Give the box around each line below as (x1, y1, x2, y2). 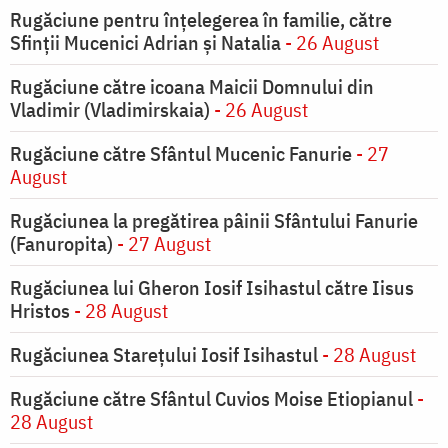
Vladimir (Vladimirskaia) (10, 96, 210, 124)
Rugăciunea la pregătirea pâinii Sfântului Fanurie (10, 207, 418, 235)
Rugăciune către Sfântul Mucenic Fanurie (10, 140, 356, 168)
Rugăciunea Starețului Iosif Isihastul (10, 341, 318, 369)
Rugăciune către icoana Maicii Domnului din (10, 73, 374, 101)
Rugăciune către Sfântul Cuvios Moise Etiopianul (10, 385, 417, 413)
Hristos (10, 297, 70, 325)
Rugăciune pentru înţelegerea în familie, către (10, 6, 392, 34)
